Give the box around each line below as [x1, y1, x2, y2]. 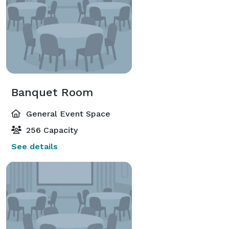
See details [11, 141, 58, 151]
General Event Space [24, 108, 110, 119]
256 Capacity [24, 125, 78, 135]
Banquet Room [11, 85, 93, 99]
